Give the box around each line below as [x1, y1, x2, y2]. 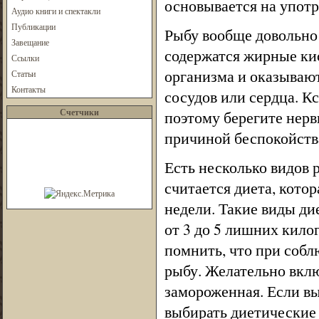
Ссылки [11, 52, 39, 63]
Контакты [11, 83, 46, 95]
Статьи [11, 68, 36, 79]
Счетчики [59, 106, 99, 118]
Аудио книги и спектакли [11, 5, 100, 16]
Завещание [11, 36, 49, 48]
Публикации [11, 21, 56, 32]
